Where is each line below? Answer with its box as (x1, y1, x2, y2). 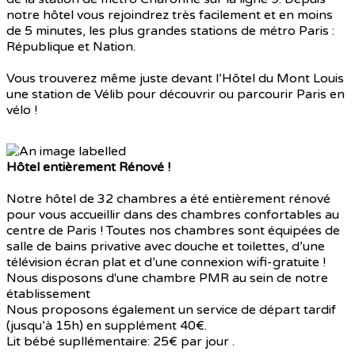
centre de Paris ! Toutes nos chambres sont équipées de (6, 223, 340, 239)
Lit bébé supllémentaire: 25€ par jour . (6, 334, 235, 350)
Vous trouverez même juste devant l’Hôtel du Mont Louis (6, 71, 344, 87)
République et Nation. (6, 39, 136, 55)
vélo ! (6, 102, 37, 119)
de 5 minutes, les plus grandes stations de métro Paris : (6, 23, 334, 40)
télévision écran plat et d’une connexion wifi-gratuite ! (6, 254, 326, 271)
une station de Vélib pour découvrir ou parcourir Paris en (6, 86, 345, 103)
